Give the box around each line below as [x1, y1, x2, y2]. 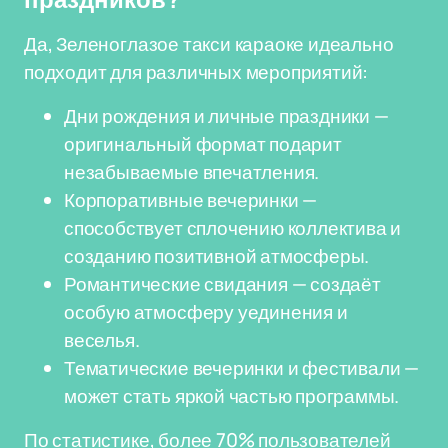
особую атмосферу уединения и [64, 299, 348, 325]
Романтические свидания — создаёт [64, 271, 381, 297]
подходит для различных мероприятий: [24, 59, 369, 85]
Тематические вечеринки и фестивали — [64, 355, 420, 381]
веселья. [64, 327, 140, 353]
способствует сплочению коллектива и [64, 215, 402, 241]
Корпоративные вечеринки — [64, 187, 318, 213]
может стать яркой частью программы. [64, 383, 400, 409]
